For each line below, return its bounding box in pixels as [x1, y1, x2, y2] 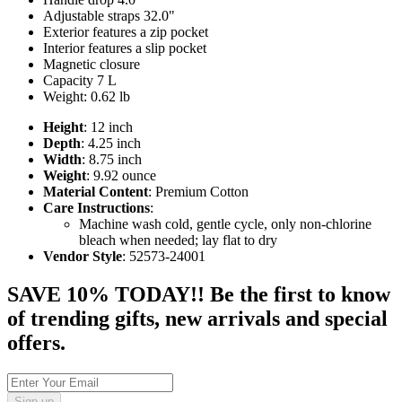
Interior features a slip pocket [43, 40, 206, 57]
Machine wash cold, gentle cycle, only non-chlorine [79, 216, 371, 232]
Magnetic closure [43, 57, 140, 73]
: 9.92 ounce [86, 168, 156, 184]
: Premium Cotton [148, 184, 249, 200]
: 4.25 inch [81, 135, 141, 152]
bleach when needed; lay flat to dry [79, 232, 277, 249]
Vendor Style [43, 249, 122, 265]
